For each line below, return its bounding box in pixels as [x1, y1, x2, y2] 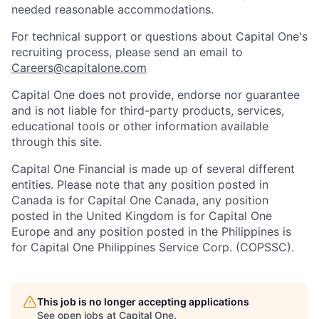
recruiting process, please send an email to [11, 45, 243, 59]
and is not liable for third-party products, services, [11, 103, 284, 117]
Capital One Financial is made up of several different [11, 162, 295, 176]
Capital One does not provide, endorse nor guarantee [11, 88, 300, 102]
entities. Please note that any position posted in [11, 177, 268, 192]
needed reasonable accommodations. [11, 2, 214, 16]
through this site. [11, 135, 102, 149]
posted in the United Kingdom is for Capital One [11, 209, 272, 223]
